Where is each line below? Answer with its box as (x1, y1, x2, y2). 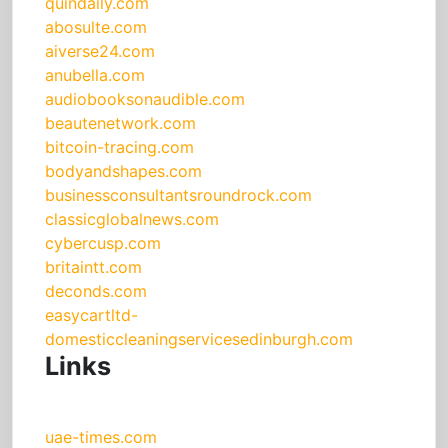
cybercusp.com (45, 233, 161, 254)
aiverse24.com (45, 41, 155, 62)
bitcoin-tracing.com (45, 137, 194, 158)
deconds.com (45, 281, 147, 302)
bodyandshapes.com (45, 161, 202, 182)
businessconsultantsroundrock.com (45, 185, 312, 206)
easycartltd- (45, 305, 138, 326)
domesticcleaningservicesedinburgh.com (45, 329, 353, 350)
